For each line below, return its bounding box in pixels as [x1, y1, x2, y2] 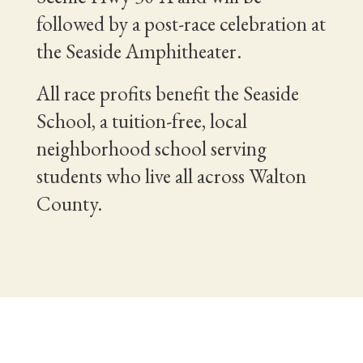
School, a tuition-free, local [36, 107, 247, 135]
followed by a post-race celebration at [36, 10, 326, 37]
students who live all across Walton [36, 162, 306, 190]
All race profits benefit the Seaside [36, 79, 299, 107]
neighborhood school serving [36, 135, 267, 162]
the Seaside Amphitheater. [36, 37, 241, 65]
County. [36, 190, 102, 217]
